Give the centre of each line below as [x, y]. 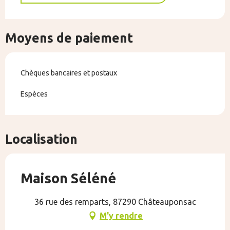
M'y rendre [121, 215]
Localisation [41, 139]
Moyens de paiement [69, 38]
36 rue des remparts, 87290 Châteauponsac [115, 202]
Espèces [34, 94]
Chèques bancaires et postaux [69, 73]
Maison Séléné [68, 178]
